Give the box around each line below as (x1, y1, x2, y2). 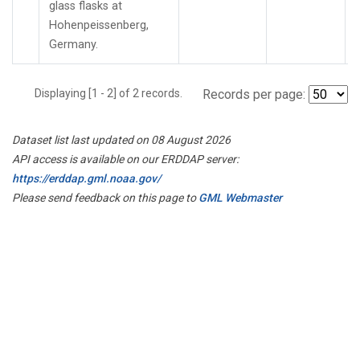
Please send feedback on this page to (12, 190, 198, 204)
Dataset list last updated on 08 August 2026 (12, 133, 231, 146)
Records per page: (202, 86, 305, 102)
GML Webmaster (198, 190, 282, 204)
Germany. (49, 37, 98, 51)
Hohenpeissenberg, (49, 18, 149, 32)
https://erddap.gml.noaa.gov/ (12, 171, 161, 185)
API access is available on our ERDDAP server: (12, 152, 239, 166)
